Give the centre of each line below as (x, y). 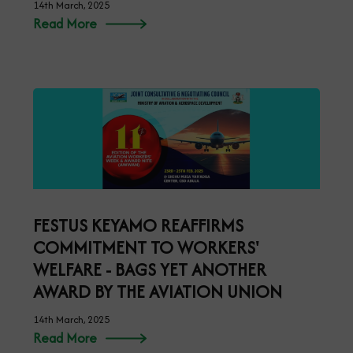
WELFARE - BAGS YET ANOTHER (150, 269)
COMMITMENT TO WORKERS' (146, 247)
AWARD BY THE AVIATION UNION (158, 291)
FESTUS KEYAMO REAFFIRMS (138, 225)
